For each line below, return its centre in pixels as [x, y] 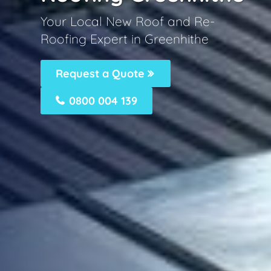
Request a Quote [102, 73]
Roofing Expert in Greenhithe [125, 38]
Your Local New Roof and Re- [128, 21]
